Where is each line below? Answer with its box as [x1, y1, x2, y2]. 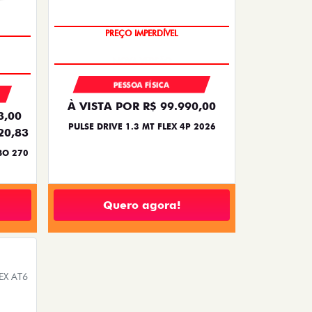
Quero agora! [103, 198, 180, 212]
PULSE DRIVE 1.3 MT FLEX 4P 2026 [68, 121, 216, 132]
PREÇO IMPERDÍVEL [105, 28, 178, 39]
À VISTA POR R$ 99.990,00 [68, 100, 216, 114]
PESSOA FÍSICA [114, 80, 170, 91]
